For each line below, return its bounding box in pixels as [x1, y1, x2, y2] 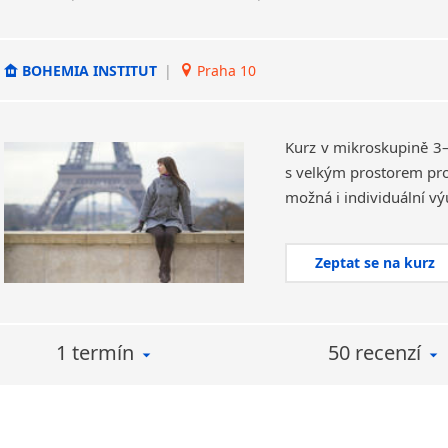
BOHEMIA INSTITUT [18, 60, 161, 80]
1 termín [55, 339, 134, 366]
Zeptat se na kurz [315, 253, 436, 272]
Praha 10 [193, 60, 256, 80]
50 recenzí [327, 339, 421, 366]
